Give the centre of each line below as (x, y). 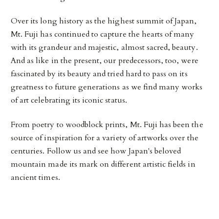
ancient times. (35, 177)
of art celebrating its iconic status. (69, 100)
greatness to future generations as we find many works (107, 87)
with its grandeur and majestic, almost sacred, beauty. (104, 48)
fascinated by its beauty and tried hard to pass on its (99, 74)
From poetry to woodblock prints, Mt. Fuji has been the (107, 124)
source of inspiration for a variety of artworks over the (105, 138)
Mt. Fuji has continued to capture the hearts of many (103, 34)
